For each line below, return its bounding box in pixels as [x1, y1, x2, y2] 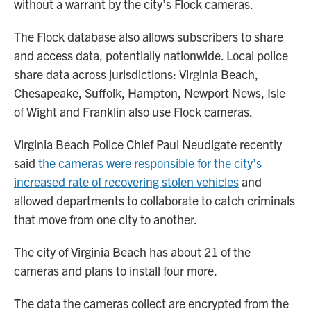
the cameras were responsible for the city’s [38, 154, 262, 171]
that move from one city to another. [14, 210, 197, 227]
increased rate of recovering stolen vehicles [14, 173, 239, 190]
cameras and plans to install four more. [14, 262, 217, 278]
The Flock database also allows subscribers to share [14, 28, 283, 44]
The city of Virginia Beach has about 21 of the [14, 243, 251, 260]
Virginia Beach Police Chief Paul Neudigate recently [14, 135, 282, 152]
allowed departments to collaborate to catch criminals [14, 192, 295, 208]
